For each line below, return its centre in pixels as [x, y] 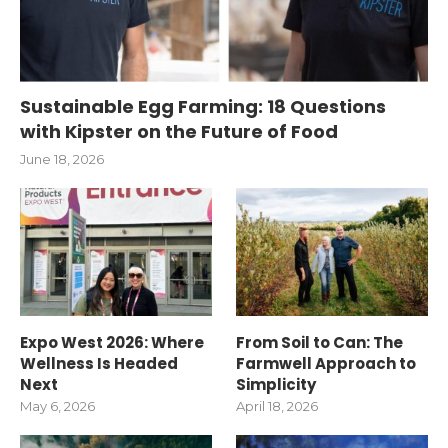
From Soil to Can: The [320, 342]
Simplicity [276, 384]
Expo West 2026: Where [112, 342]
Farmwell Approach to [326, 363]
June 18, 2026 [62, 158]
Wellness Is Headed [99, 363]
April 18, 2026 [277, 405]
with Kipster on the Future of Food [179, 131]
